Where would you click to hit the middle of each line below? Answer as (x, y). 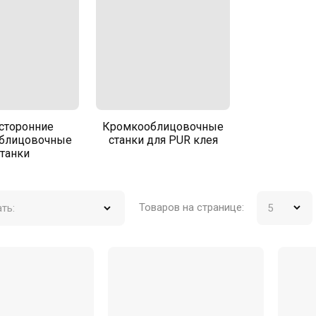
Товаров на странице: (192, 207)
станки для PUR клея (163, 140)
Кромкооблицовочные (163, 126)
